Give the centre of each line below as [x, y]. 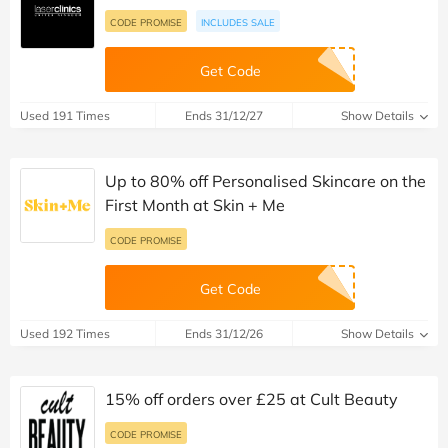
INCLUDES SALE [238, 22]
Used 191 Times [65, 116]
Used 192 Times [65, 334]
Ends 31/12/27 [223, 116]
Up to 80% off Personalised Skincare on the [265, 181]
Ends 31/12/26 [223, 334]
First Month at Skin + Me [195, 205]
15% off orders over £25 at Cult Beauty [251, 399]
